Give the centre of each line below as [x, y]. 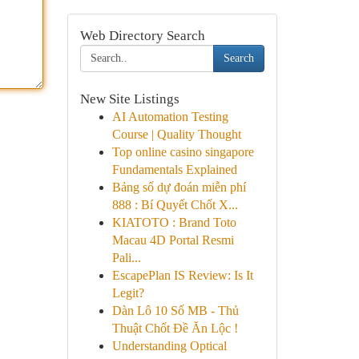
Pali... [126, 258]
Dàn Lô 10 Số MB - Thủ [175, 311]
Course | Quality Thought [176, 134]
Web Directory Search [142, 36]
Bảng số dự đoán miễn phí [179, 187]
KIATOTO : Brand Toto [174, 222]
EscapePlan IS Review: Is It [182, 275]
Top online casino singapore [183, 152]
